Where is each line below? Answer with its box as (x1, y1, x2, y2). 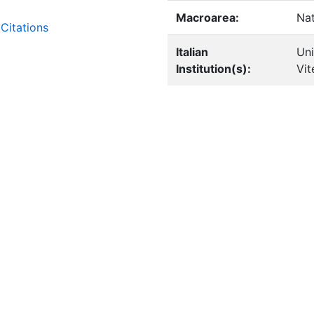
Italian (175, 45, 208, 59)
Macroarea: (175, 11, 239, 25)
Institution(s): (175, 62, 251, 76)
